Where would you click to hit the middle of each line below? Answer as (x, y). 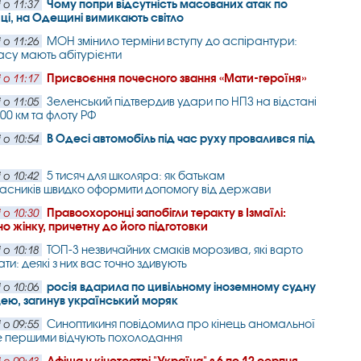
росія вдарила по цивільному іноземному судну (182, 286)
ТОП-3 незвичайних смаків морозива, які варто (175, 249)
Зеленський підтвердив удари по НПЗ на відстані (182, 101)
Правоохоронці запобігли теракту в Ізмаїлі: (167, 212)
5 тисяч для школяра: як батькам (136, 175)
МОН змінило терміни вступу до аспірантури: (172, 41)
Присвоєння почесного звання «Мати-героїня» (177, 78)
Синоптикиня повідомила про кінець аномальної (181, 324)
